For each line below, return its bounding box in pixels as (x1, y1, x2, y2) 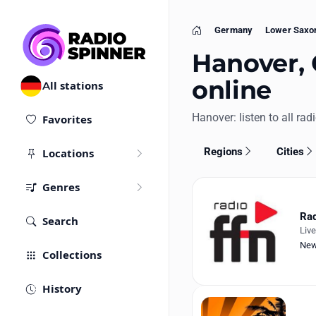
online (192, 75, 272, 105)
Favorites (42, 113, 92, 127)
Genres (42, 181, 80, 195)
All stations (42, 79, 103, 93)
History (42, 282, 82, 296)
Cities (276, 145, 305, 158)
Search (42, 214, 78, 229)
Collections (42, 248, 102, 262)
